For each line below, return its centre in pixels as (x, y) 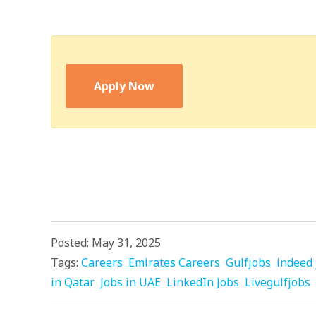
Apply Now (124, 86)
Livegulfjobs (278, 282)
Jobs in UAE (130, 282)
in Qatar (73, 282)
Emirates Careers (174, 262)
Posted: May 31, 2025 (106, 243)
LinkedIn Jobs (203, 282)
